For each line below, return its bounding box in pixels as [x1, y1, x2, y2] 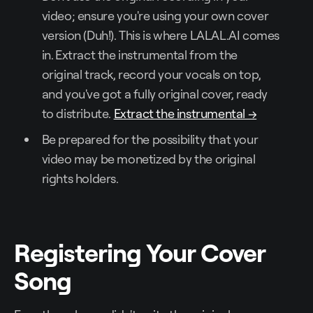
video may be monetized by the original [41, 151, 256, 167]
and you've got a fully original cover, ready [41, 86, 268, 102]
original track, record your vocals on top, [41, 66, 261, 82]
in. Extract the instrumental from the [41, 47, 238, 63]
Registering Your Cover [14, 236, 265, 269]
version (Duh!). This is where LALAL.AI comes [41, 27, 279, 43]
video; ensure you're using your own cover [41, 8, 269, 24]
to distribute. [41, 105, 114, 122]
